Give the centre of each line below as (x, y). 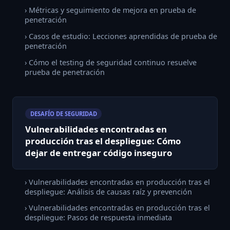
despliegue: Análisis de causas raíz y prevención (108, 191)
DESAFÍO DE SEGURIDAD (63, 114)
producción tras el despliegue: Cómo (103, 141)
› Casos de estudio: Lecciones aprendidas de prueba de (121, 36)
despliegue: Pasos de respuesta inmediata (98, 218)
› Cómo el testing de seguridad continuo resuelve (111, 62)
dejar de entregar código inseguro (99, 153)
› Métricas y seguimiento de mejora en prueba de (110, 10)
